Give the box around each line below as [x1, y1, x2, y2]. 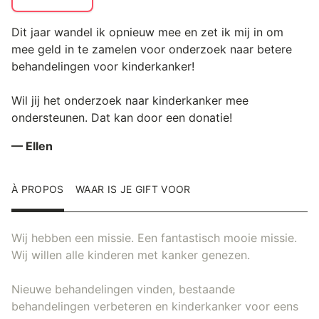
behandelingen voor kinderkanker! [11, 58, 194, 73]
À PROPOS [11, 182, 64, 195]
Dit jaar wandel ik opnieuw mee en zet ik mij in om [11, 24, 283, 39]
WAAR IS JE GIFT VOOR [75, 182, 191, 195]
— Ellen [11, 138, 53, 153]
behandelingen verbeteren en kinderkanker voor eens [11, 298, 298, 313]
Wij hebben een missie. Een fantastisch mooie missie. [11, 230, 297, 245]
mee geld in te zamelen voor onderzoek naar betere [11, 41, 292, 56]
